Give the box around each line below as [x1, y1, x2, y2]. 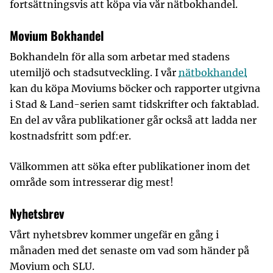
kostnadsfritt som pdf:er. [10, 130, 131, 142]
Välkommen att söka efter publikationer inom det [10, 160, 250, 172]
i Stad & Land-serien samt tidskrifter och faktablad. [10, 98, 259, 110]
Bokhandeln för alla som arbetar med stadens [10, 51, 230, 63]
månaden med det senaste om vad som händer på [10, 244, 249, 257]
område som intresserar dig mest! [10, 176, 174, 188]
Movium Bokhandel [10, 26, 104, 44]
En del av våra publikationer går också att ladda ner [10, 114, 257, 126]
